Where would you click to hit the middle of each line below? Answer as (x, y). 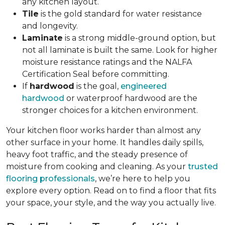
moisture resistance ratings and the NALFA (107, 62)
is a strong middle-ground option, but (139, 38)
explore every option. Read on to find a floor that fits (111, 191)
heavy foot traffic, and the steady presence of (97, 154)
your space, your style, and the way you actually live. (112, 203)
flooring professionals (50, 179)
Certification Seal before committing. (97, 74)
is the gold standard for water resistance (120, 14)
